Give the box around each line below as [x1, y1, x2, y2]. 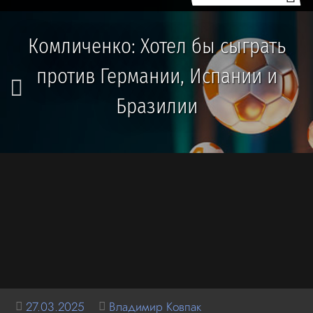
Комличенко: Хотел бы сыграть [27, 34, 286, 59]
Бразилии [115, 94, 198, 119]
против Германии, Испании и [36, 64, 277, 89]
